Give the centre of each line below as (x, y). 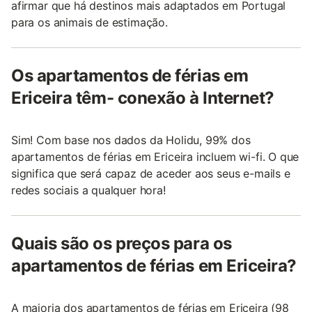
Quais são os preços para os (122, 244)
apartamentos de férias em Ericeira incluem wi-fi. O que (155, 157)
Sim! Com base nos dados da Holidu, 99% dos (131, 140)
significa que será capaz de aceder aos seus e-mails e (151, 174)
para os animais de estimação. (89, 23)
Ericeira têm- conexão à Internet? (143, 98)
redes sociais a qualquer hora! (88, 190)
